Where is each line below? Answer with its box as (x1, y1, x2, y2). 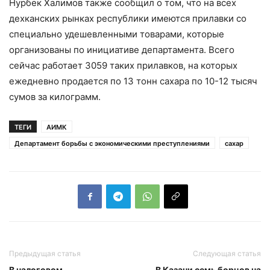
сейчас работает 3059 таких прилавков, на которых (9, 59, 237, 71)
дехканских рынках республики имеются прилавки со (9, 12, 246, 24)
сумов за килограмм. (9, 90, 101, 102)
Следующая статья (193, 248, 261, 258)
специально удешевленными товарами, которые (9, 28, 224, 40)
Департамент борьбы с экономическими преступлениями (14, 139, 210, 148)
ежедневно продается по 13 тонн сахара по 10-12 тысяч (9, 75, 257, 87)
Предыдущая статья (9, 248, 81, 258)
